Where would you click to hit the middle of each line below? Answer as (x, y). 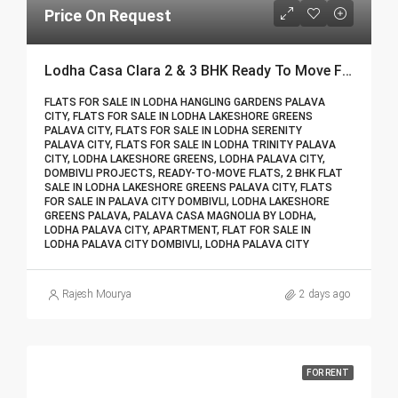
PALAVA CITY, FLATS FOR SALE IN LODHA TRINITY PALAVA (190, 145)
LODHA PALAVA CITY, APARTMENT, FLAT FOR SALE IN (178, 231)
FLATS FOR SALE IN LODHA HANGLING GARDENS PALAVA (185, 103)
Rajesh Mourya (97, 295)
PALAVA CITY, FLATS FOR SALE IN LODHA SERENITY (173, 131)
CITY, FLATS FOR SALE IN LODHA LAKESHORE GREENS (179, 117)
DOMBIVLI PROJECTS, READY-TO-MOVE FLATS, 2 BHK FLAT (194, 174)
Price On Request (108, 16)
